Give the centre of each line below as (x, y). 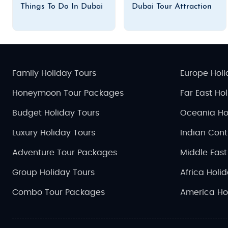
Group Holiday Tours (53, 172)
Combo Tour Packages (59, 192)
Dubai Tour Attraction (172, 6)
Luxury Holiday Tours (54, 133)
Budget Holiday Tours (56, 113)
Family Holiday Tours (54, 73)
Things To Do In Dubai (62, 6)
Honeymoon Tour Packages (68, 93)
